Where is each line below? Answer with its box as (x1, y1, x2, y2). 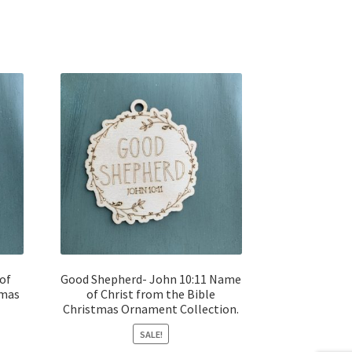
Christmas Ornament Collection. (63, 301, 240, 317)
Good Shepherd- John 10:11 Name (60, 271, 242, 288)
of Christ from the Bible (86, 286, 216, 302)
